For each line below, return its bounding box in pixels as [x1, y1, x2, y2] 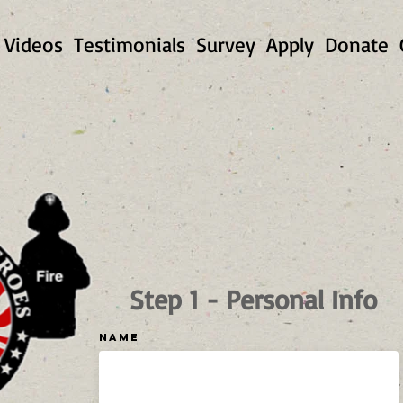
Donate [325, 31, 389, 58]
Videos [4, 31, 63, 58]
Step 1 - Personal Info [130, 282, 377, 316]
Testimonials [74, 31, 185, 58]
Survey [196, 31, 255, 58]
